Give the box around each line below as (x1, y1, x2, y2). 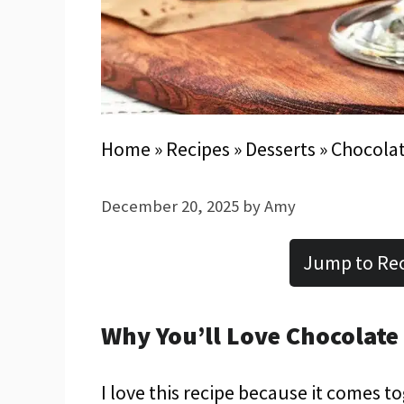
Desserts (245, 136, 316, 161)
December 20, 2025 (101, 196, 239, 216)
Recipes (166, 136, 230, 161)
